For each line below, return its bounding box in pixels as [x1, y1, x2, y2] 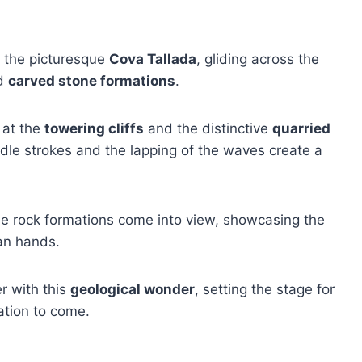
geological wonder [70, 281, 195, 297]
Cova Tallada [109, 51, 196, 67]
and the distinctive [144, 120, 272, 137]
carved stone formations [8, 73, 175, 89]
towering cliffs [44, 120, 144, 137]
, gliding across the [196, 51, 319, 67]
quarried [272, 120, 330, 137]
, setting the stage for [195, 281, 335, 297]
